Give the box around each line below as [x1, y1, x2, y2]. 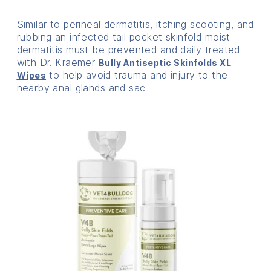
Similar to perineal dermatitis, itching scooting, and [16, 18, 254, 30]
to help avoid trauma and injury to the [46, 68, 228, 81]
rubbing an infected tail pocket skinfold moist [16, 30, 230, 43]
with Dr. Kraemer [16, 56, 99, 68]
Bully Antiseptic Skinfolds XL [98, 57, 232, 68]
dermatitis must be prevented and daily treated [16, 43, 240, 56]
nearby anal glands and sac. [16, 81, 148, 94]
